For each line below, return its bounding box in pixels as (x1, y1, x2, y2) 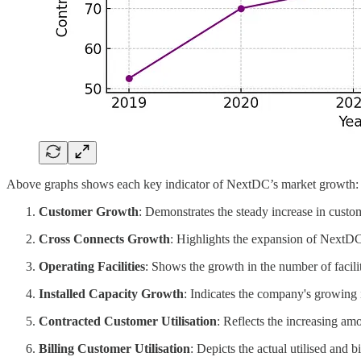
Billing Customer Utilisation (39, 342, 190, 356)
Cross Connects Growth (39, 232, 170, 247)
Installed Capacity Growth (39, 287, 184, 301)
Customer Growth (39, 205, 139, 219)
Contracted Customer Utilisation (39, 314, 217, 329)
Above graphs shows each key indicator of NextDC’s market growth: (6, 177, 359, 192)
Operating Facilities (39, 259, 145, 274)
